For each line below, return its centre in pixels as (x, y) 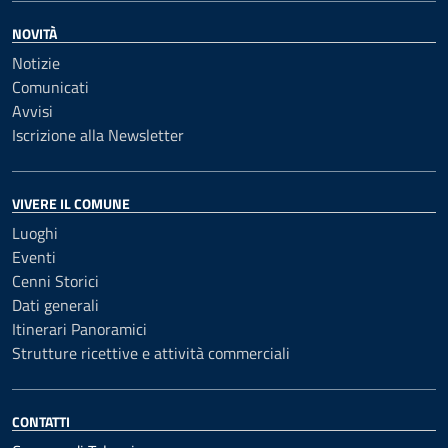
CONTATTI (41, 421)
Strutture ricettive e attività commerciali (151, 353)
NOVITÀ (34, 33)
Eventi (34, 257)
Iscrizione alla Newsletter (98, 135)
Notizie (36, 63)
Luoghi (35, 233)
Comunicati (50, 87)
